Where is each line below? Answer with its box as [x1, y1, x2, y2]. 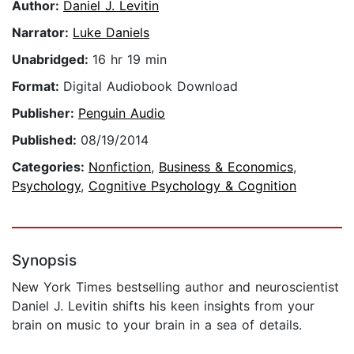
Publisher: [12, 105, 78, 122]
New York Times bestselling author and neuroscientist [12, 279, 339, 296]
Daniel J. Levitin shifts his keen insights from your [12, 298, 314, 314]
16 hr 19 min [92, 51, 167, 68]
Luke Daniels [73, 24, 149, 41]
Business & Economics [159, 159, 293, 175]
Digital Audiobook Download [63, 78, 238, 95]
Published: [12, 132, 81, 149]
